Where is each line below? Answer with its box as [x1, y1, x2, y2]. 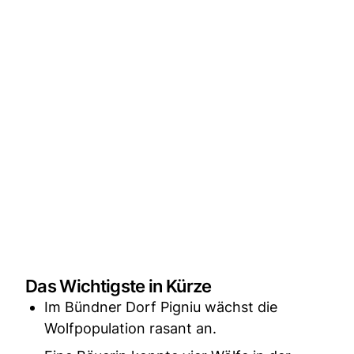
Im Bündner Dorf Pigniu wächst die [44, 298, 277, 315]
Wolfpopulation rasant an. [44, 319, 217, 337]
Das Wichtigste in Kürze [25, 275, 212, 296]
